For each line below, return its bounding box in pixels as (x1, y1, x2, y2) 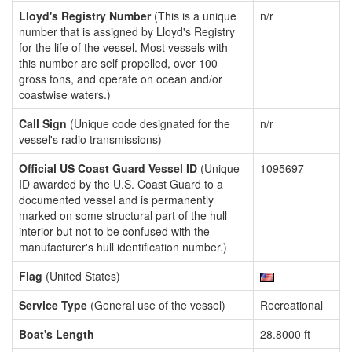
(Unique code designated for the (67, 115, 230, 131)
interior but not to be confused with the (19, 223, 210, 239)
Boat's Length (19, 326, 94, 342)
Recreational (260, 297, 323, 313)
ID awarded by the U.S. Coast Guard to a (19, 176, 223, 192)
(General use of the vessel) (87, 297, 225, 313)
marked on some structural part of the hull (19, 207, 227, 223)
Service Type (19, 297, 87, 313)
